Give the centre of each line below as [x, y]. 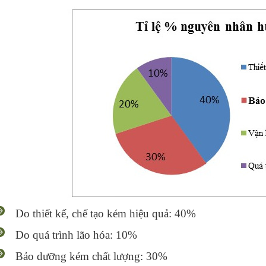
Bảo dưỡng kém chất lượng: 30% [92, 256]
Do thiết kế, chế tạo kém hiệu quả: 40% [106, 213]
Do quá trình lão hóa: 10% [77, 235]
